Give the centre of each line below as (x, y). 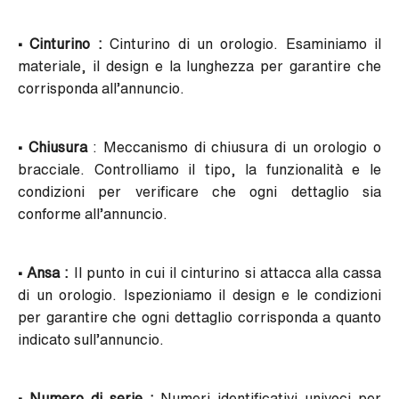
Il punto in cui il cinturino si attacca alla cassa (225, 273)
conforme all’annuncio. (93, 214)
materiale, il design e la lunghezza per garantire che (199, 66)
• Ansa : (44, 273)
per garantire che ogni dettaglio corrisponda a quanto (199, 318)
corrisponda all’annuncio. (101, 89)
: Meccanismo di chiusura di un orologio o (234, 147)
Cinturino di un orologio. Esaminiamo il (241, 44)
